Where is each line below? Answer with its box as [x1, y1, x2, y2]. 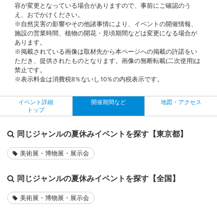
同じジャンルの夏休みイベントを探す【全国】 [17, 172, 180, 184]
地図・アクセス [160, 97, 201, 106]
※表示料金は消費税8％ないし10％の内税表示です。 [15, 74, 163, 83]
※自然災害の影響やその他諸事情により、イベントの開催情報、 [15, 19, 197, 28]
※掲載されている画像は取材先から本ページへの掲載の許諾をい [15, 46, 197, 56]
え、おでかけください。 [15, 10, 84, 19]
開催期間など [91, 97, 126, 106]
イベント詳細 [18, 97, 54, 106]
